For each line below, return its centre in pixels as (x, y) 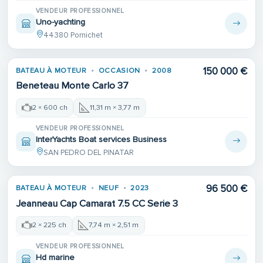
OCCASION (119, 71)
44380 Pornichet (73, 35)
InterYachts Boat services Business (101, 140)
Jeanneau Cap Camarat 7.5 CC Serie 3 (97, 203)
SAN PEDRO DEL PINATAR (88, 152)
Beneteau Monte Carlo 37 (72, 86)
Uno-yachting (60, 22)
